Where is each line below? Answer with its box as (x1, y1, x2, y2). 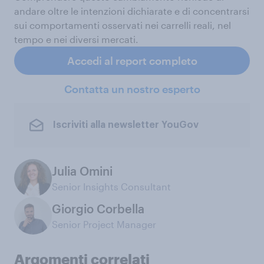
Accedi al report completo (67, 54, 197, 67)
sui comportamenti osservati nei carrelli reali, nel (14, 19, 231, 31)
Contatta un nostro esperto (64, 82, 200, 95)
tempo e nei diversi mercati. (14, 33, 138, 45)
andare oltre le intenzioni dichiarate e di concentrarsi (14, 5, 249, 16)
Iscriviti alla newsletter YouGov (52, 120, 199, 130)
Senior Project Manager (52, 218, 156, 230)
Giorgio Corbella (52, 201, 144, 216)
